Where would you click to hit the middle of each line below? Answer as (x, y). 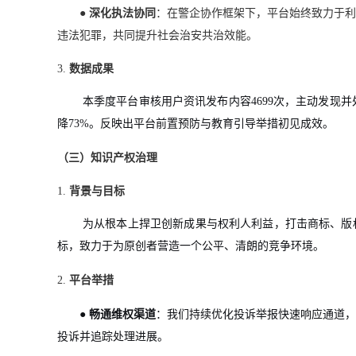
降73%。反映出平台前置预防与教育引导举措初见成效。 (195, 124)
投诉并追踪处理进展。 (113, 337)
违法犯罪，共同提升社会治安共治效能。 (157, 35)
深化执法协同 (122, 13)
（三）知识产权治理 (107, 158)
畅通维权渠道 (122, 314)
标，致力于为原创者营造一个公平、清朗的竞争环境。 (191, 246)
